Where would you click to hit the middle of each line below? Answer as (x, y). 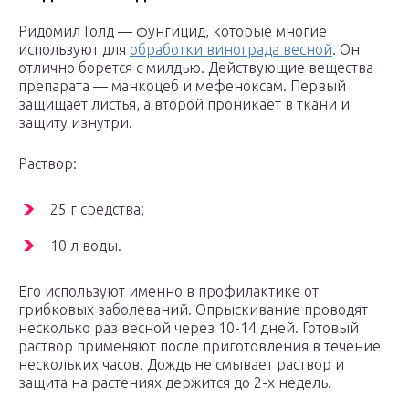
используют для (74, 50)
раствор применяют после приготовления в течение (199, 346)
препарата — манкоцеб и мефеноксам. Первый (182, 86)
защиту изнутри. (75, 123)
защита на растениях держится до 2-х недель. (175, 383)
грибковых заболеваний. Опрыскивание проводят (193, 310)
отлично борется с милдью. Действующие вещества (196, 68)
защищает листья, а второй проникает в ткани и (184, 105)
